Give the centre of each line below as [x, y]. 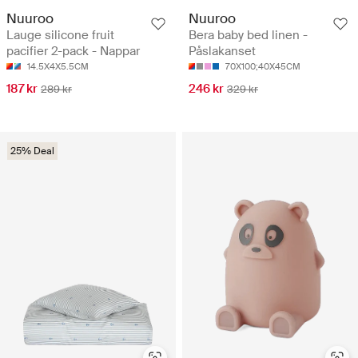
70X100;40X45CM [263, 67]
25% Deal [32, 151]
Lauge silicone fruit [60, 36]
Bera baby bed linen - [248, 36]
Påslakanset [222, 52]
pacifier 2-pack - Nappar [73, 52]
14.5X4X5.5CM [58, 67]
